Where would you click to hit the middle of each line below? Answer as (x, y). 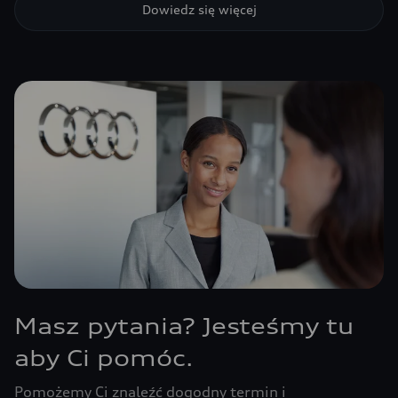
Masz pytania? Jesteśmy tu (184, 326)
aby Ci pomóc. (104, 358)
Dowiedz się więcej (199, 9)
